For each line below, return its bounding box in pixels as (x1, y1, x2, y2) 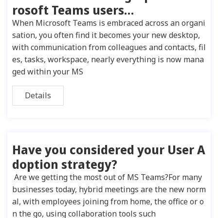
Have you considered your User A (12, 141, 205, 158)
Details (25, 90, 51, 101)
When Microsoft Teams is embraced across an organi (12, 18, 205, 28)
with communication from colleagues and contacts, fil (12, 42, 206, 53)
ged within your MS (12, 66, 83, 77)
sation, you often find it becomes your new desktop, (12, 30, 200, 40)
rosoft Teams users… (12, 1, 134, 18)
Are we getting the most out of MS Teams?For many (12, 172, 202, 182)
